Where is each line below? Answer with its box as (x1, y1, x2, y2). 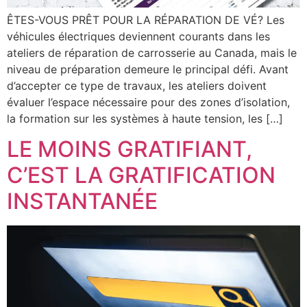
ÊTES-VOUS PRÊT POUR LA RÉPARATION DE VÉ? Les (7, 12, 284, 27)
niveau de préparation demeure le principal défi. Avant (7, 62, 288, 76)
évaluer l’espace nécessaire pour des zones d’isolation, (7, 95, 290, 109)
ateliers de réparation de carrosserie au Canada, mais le (7, 45, 297, 60)
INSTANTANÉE (7, 187, 158, 214)
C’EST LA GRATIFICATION (7, 161, 275, 188)
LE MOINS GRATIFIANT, (7, 135, 252, 162)
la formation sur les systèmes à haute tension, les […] (7, 111, 283, 125)
